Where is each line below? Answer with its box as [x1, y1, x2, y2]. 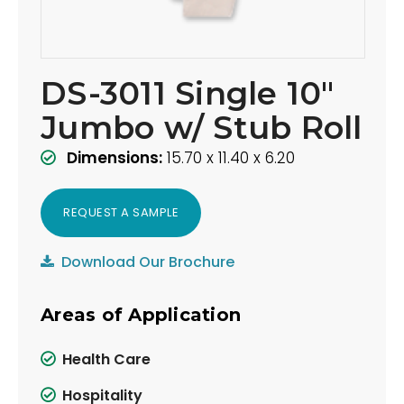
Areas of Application [41, 304, 241, 326]
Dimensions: [67, 147, 162, 170]
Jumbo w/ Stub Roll [41, 108, 363, 148]
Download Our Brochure [61, 252, 234, 273]
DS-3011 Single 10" [41, 74, 335, 114]
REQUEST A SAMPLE [63, 204, 179, 222]
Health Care [62, 348, 151, 370]
